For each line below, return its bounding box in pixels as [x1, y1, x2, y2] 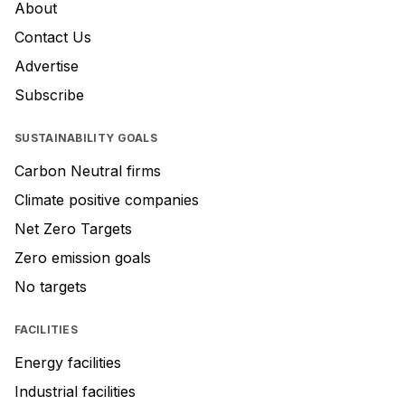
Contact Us [14, 28, 91, 47]
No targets [14, 278, 87, 297]
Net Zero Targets [14, 220, 132, 239]
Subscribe [14, 86, 84, 105]
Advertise [14, 57, 79, 76]
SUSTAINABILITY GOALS [14, 131, 157, 146]
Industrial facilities [14, 382, 136, 401]
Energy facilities [14, 353, 121, 372]
